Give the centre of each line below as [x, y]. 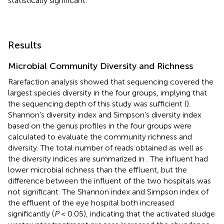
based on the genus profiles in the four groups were [100, 125]
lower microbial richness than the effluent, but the [97, 169]
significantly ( [31, 213]
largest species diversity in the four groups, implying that [107, 92]
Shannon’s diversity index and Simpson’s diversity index [105, 114]
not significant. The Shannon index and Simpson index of [108, 191]
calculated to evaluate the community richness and [100, 136]
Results [25, 45]
